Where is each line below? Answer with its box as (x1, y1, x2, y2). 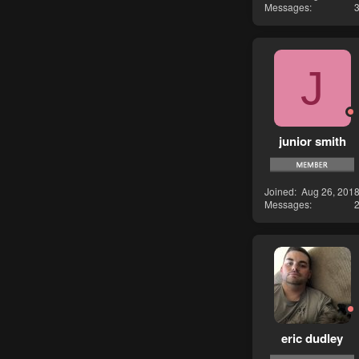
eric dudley (281, 329, 343, 347)
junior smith (278, 131, 346, 150)
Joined (264, 184, 294, 199)
